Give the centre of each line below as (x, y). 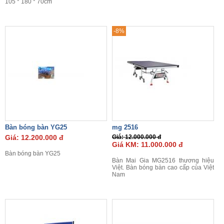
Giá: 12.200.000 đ (34, 137)
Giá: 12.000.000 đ (136, 137)
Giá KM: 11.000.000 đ (147, 144)
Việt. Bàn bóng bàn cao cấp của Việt (163, 167)
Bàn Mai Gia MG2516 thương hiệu (163, 160)
